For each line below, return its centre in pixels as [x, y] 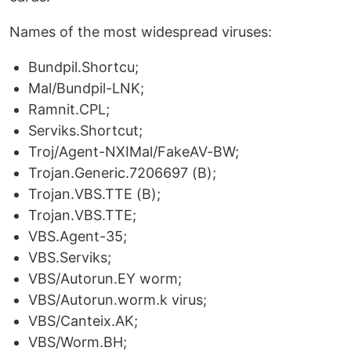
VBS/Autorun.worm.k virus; [118, 300]
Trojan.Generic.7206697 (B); [122, 173]
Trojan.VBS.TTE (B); [94, 194]
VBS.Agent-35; [78, 237]
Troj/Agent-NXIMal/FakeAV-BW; [134, 152]
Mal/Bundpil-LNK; [86, 89]
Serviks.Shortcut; [85, 131]
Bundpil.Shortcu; [83, 67]
